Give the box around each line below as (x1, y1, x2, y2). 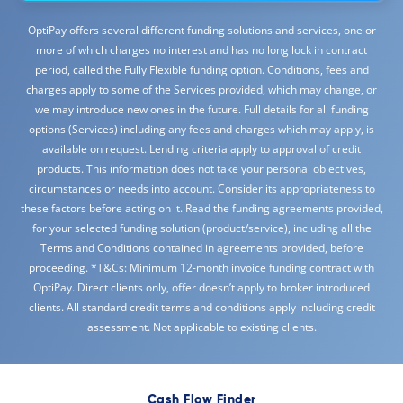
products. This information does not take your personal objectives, (37, 160, 366, 176)
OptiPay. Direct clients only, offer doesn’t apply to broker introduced (33, 279, 370, 295)
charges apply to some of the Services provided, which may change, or (26, 81, 377, 97)
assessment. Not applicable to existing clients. (86, 318, 317, 335)
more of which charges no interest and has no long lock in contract (36, 41, 367, 58)
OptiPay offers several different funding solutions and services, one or (27, 22, 376, 38)
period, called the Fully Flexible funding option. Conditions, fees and (34, 61, 369, 77)
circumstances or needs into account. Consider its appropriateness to (28, 180, 375, 196)
